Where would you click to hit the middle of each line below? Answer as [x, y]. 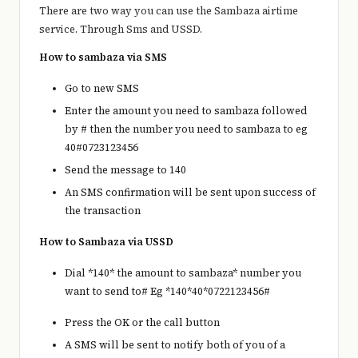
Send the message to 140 [125, 169]
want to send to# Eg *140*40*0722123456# [167, 292]
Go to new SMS [102, 88]
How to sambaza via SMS [103, 57]
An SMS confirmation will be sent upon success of [190, 193]
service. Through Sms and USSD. [121, 29]
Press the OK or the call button [142, 323]
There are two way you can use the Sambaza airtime [169, 10]
